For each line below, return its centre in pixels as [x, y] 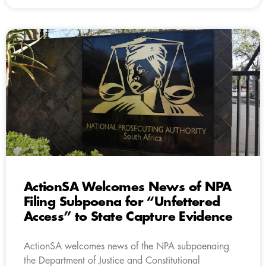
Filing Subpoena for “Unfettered [122, 202]
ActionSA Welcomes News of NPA [128, 187]
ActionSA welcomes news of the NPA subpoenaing [126, 246]
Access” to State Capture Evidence [128, 217]
